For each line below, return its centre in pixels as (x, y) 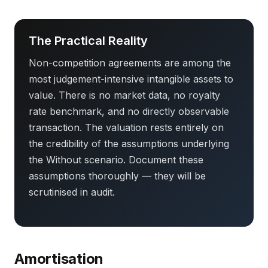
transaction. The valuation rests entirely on (126, 127)
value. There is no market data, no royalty (124, 95)
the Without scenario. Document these (116, 160)
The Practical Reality (88, 41)
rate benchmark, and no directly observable (129, 111)
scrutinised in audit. (72, 192)
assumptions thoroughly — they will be (117, 176)
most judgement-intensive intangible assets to (131, 79)
